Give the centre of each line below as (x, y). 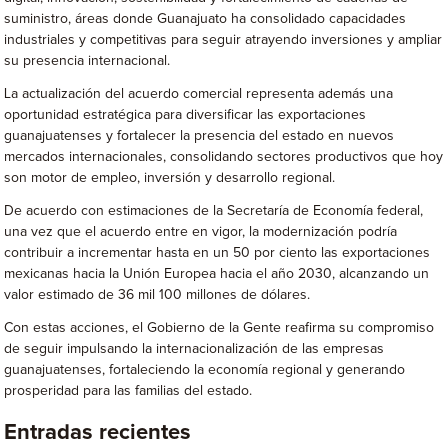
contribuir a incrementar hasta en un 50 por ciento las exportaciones (217, 252)
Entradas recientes (98, 432)
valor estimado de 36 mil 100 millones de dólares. (157, 294)
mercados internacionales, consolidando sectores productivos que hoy (224, 156)
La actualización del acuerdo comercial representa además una (199, 93)
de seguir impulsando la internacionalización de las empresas (194, 348)
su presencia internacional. (87, 60)
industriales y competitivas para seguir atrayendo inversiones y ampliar (223, 39)
